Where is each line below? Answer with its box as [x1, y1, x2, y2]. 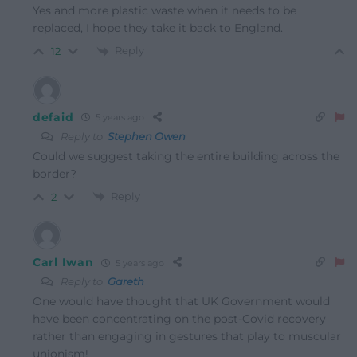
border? [33, 166, 76, 181]
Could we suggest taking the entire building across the [33, 148, 339, 163]
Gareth [108, 275, 144, 288]
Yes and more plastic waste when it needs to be [33, 3, 296, 18]
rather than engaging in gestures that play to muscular [33, 329, 341, 344]
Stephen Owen [108, 129, 186, 143]
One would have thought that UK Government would [33, 294, 330, 309]
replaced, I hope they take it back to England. [33, 21, 283, 36]
